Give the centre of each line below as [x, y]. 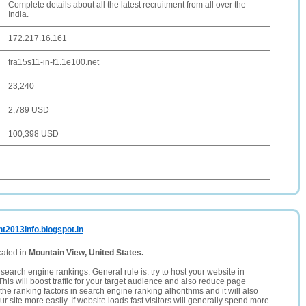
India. [18, 14]
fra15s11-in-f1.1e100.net [54, 62]
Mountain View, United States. [86, 253]
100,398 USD [33, 134]
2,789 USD [29, 110]
